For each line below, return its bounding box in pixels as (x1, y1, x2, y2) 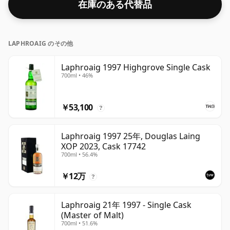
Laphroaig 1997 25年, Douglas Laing (61, 130, 200, 142)
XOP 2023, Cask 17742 (61, 141, 146, 152)
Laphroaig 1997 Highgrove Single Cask (61, 62, 210, 73)
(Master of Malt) (61, 209, 124, 221)
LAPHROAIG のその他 (8, 39, 73, 48)
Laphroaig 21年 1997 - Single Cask (61, 199, 191, 211)
